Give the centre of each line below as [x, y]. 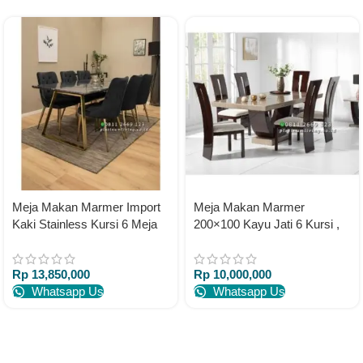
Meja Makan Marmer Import [86, 207]
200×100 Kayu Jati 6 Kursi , [267, 224]
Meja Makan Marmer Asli [260, 241]
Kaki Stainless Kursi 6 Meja [85, 224]
